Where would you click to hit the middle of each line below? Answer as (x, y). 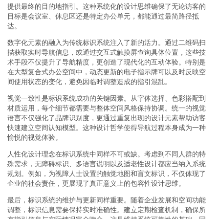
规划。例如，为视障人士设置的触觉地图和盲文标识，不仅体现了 (107, 173)
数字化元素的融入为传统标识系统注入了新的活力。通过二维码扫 (107, 42)
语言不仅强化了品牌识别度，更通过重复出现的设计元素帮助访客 (107, 118)
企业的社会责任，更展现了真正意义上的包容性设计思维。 (96, 183)
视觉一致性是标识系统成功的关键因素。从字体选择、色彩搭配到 (107, 98)
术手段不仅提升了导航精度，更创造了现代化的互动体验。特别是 (107, 62)
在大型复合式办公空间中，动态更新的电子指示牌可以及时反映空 (107, 72)
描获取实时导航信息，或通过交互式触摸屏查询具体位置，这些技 (107, 52)
